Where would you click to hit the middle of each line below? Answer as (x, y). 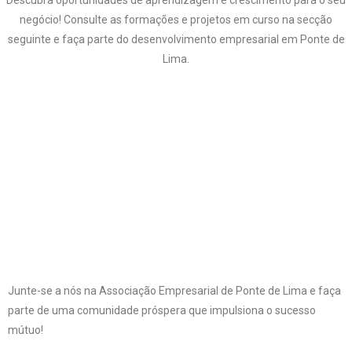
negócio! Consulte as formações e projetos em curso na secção (176, 19)
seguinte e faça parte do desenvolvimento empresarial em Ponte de (176, 39)
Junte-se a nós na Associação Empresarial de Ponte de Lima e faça (174, 290)
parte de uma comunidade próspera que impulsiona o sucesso (162, 310)
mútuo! (27, 330)
